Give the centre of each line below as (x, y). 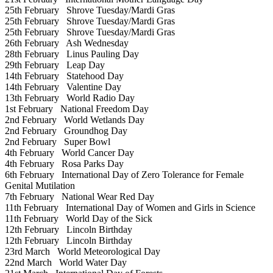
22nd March (28, 263)
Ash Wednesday (94, 43)
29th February (32, 65)
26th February (32, 43)
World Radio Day (97, 98)
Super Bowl (83, 142)
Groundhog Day (92, 131)
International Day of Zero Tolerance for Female (149, 175)
